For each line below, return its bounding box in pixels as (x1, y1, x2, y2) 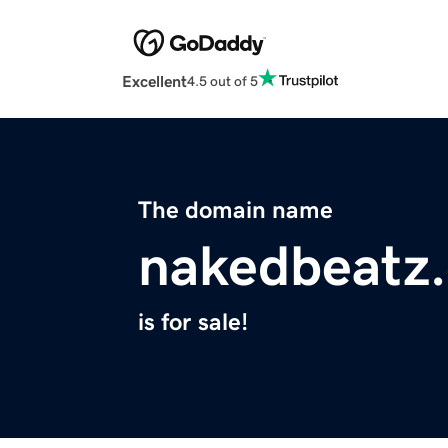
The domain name (138, 198, 333, 223)
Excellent (122, 73, 187, 90)
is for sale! (138, 310, 248, 335)
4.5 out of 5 (187, 73, 258, 88)
